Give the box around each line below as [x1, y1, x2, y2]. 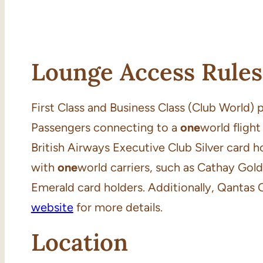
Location [31, 227, 128, 257]
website [31, 200, 73, 214]
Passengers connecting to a [31, 120, 180, 134]
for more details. [73, 200, 163, 214]
